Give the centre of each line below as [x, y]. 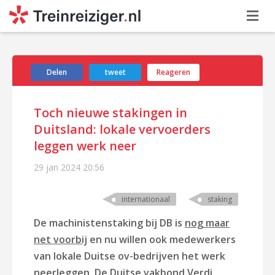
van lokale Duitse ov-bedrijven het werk [130, 256]
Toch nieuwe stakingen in [110, 113]
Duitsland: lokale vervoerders [122, 129]
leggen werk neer [85, 146]
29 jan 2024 [57, 167]
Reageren [173, 72]
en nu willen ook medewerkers [161, 239]
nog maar [207, 223]
